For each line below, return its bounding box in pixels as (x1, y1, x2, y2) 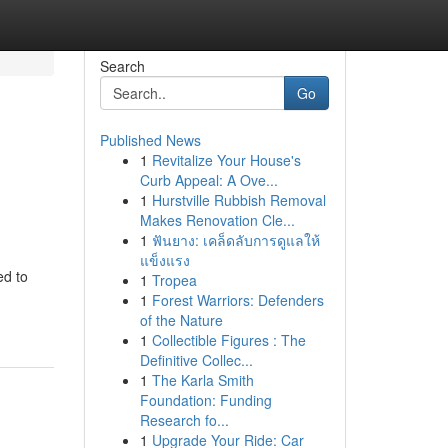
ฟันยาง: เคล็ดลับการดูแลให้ (151, 230, 320, 250)
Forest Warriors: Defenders (151, 290, 324, 310)
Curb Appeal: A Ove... (139, 170, 278, 190)
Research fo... (139, 410, 229, 430)
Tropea (151, 270, 197, 290)
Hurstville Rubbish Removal (151, 190, 326, 210)
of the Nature (139, 310, 223, 330)
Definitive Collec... (139, 350, 253, 370)
